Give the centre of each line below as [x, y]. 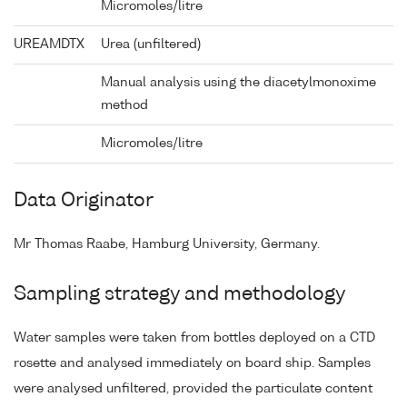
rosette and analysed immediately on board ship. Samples [192, 364]
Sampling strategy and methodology [179, 295]
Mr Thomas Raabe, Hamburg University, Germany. [167, 245]
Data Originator [84, 202]
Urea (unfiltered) [151, 45]
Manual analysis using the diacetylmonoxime [238, 83]
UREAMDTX [49, 45]
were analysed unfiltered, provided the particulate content [193, 389]
